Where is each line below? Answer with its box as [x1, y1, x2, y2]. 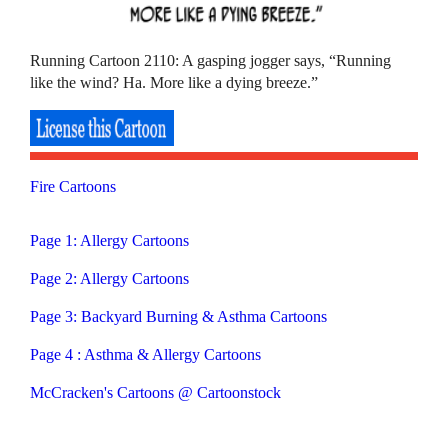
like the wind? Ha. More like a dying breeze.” [30, 74, 319, 92]
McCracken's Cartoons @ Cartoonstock [30, 384, 282, 402]
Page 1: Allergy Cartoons [30, 232, 190, 250]
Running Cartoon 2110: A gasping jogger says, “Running [30, 52, 392, 70]
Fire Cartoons [30, 178, 117, 196]
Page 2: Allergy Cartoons [30, 270, 190, 288]
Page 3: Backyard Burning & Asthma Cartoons [30, 308, 328, 326]
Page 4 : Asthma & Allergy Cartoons [30, 346, 262, 364]
